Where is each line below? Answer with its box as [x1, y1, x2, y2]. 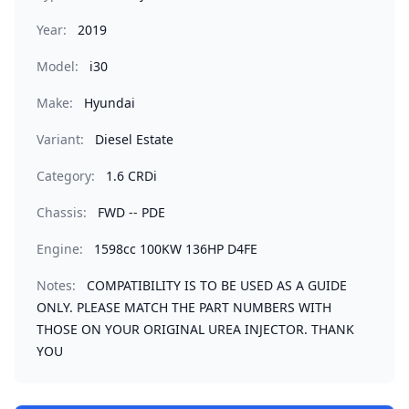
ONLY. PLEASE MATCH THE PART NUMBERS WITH [37, 299, 331, 316]
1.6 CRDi [106, 167, 157, 184]
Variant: [37, 131, 84, 148]
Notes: [37, 277, 76, 294]
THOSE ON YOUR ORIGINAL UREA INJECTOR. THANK [37, 320, 354, 338]
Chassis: [37, 204, 87, 221]
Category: [37, 167, 95, 184]
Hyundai [84, 94, 135, 111]
